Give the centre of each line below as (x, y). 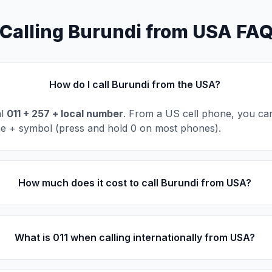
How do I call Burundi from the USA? (135, 84)
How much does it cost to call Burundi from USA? (135, 183)
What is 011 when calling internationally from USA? (135, 237)
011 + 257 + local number (65, 114)
